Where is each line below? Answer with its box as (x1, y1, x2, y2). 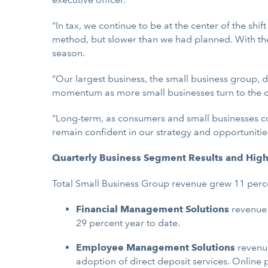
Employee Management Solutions (76, 242, 235, 253)
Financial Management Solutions (76, 203, 229, 215)
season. (52, 47, 85, 59)
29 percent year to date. (76, 217, 180, 229)
